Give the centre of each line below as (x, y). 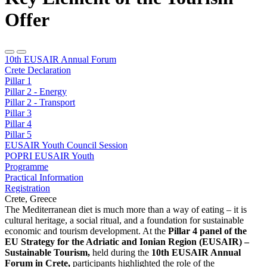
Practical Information (44, 178)
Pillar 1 (18, 81)
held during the (121, 253)
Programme (27, 167)
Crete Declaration (38, 70)
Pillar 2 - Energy (36, 92)
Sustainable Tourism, (47, 253)
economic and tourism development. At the (86, 231)
